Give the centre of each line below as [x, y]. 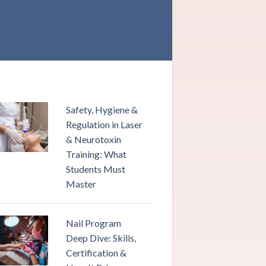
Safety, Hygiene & [102, 110]
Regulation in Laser [104, 124]
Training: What [96, 154]
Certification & [96, 253]
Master [81, 184]
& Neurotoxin [94, 139]
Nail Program [94, 223]
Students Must [96, 169]
